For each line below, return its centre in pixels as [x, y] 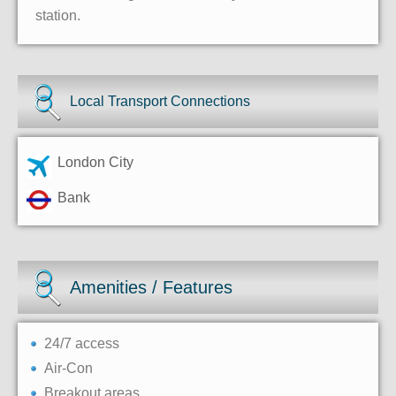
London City [95, 163]
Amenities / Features [152, 288]
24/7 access [82, 344]
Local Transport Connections [160, 102]
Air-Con [69, 369]
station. [58, 16]
